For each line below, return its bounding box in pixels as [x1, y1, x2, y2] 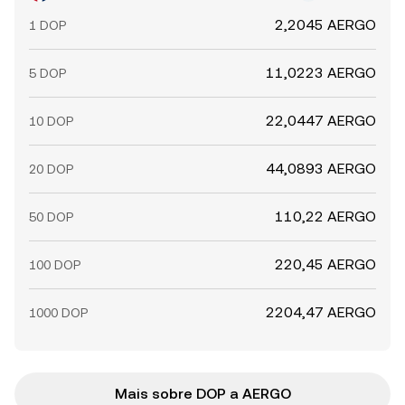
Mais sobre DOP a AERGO [114, 385, 291, 402]
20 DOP [29, 162, 73, 176]
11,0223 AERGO [266, 64, 376, 81]
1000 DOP [29, 306, 88, 320]
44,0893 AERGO [266, 160, 376, 177]
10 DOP [29, 114, 73, 128]
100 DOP [29, 258, 80, 272]
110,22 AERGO [275, 208, 376, 225]
